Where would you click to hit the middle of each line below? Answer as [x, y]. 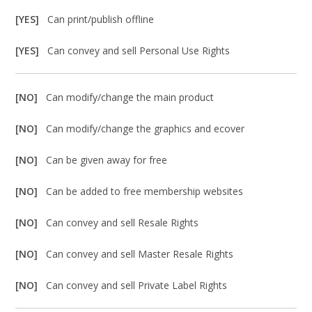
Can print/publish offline [101, 19]
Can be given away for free [107, 160]
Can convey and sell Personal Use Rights [139, 51]
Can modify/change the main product [130, 97]
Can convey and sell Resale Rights [123, 223]
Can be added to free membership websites [145, 192]
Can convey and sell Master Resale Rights [140, 254]
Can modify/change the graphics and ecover [146, 129]
